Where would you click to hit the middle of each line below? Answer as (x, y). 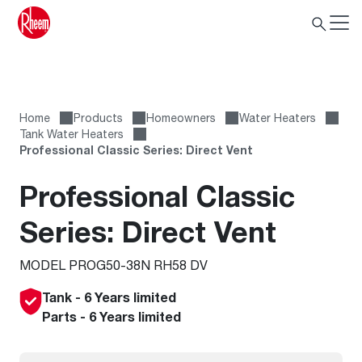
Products (98, 118)
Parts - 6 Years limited (112, 317)
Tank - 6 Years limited (109, 297)
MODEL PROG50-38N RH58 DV (114, 265)
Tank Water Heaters (72, 134)
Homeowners (181, 118)
